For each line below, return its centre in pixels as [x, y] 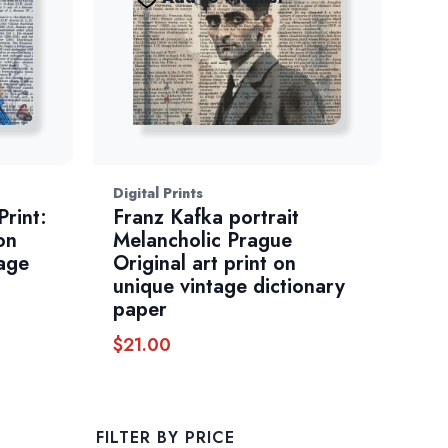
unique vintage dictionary [229, 287]
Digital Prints [158, 193]
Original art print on [205, 264]
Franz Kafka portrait [206, 218]
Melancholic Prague [203, 241]
